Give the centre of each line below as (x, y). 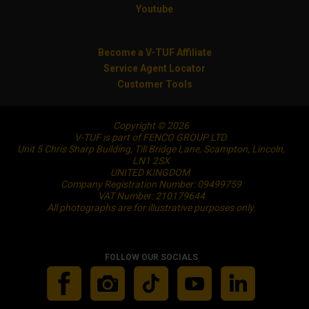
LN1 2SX (151, 161)
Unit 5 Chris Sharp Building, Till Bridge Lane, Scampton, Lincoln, (151, 149)
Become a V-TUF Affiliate (154, 53)
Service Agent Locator (154, 69)
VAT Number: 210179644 (151, 196)
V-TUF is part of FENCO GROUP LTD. (151, 138)
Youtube (154, 9)
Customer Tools (154, 84)
